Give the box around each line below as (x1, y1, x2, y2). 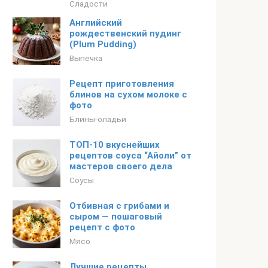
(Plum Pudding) (69, 39, 136, 50)
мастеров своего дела (69, 161, 172, 172)
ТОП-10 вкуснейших (69, 139, 160, 150)
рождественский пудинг (69, 28, 181, 39)
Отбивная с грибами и (69, 200, 169, 211)
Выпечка (69, 53, 102, 63)
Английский (69, 17, 122, 28)
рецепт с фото (69, 222, 135, 233)
